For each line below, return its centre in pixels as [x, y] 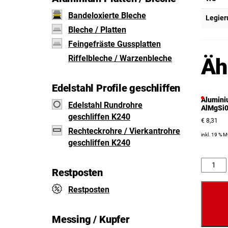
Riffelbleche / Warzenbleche [120, 58]
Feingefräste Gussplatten [115, 44]
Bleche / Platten [97, 30]
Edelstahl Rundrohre [105, 105]
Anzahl [211, 163]
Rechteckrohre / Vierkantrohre [124, 131]
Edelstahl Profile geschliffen [116, 88]
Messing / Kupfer [91, 219]
